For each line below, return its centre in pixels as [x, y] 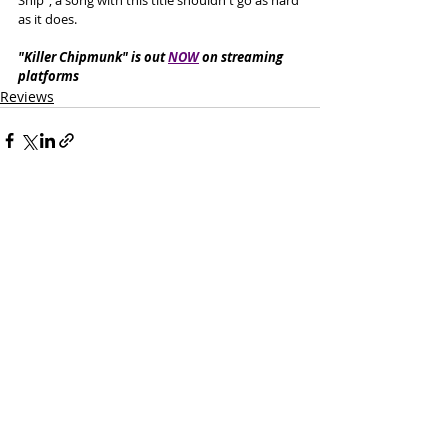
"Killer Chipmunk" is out [93, 56]
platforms [48, 75]
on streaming [242, 56]
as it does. [49, 18]
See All [297, 254]
